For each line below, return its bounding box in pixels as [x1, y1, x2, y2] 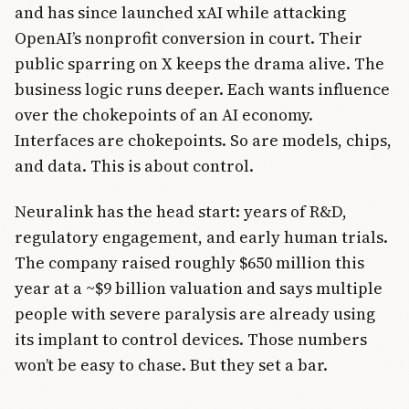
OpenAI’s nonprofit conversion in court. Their [15, 26, 362, 49]
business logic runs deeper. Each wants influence [15, 77, 390, 100]
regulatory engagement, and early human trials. [15, 225, 388, 249]
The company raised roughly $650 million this [15, 251, 364, 275]
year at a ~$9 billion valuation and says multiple [15, 277, 383, 300]
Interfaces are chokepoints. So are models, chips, [15, 128, 392, 152]
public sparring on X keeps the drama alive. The [15, 51, 384, 75]
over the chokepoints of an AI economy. [15, 102, 313, 126]
